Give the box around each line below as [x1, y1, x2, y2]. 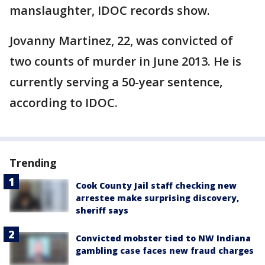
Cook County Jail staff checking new [76, 180, 237, 192]
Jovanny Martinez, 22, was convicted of [9, 33, 233, 49]
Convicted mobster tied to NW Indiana [76, 232, 251, 244]
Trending [9, 156, 57, 170]
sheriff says [76, 205, 128, 216]
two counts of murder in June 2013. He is [9, 53, 241, 70]
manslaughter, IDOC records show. [9, 2, 210, 19]
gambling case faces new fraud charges [76, 245, 254, 257]
